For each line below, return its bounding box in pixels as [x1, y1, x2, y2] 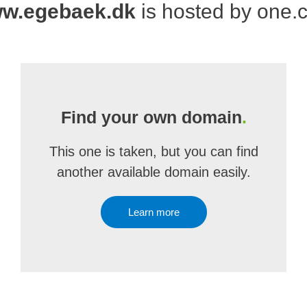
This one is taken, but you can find [49, 144, 258, 159]
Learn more [127, 206, 180, 218]
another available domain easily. [56, 164, 251, 180]
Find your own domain [60, 108, 242, 127]
